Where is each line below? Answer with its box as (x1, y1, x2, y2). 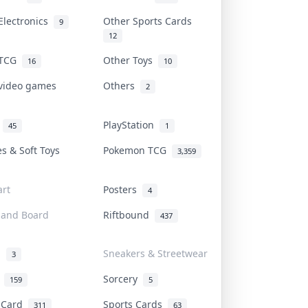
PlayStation (103, 118, 159, 131)
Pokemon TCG (103, 143, 172, 157)
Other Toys (103, 53, 158, 67)
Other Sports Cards (103, 14, 197, 27)
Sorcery (103, 272, 143, 285)
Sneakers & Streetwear (103, 246, 208, 260)
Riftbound (103, 208, 155, 221)
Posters (103, 182, 142, 196)
